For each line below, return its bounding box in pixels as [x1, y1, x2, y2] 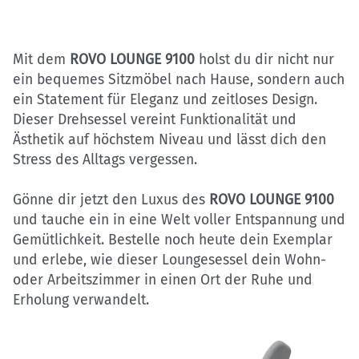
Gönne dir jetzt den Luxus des [13, 191, 209, 208]
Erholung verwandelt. [13, 291, 149, 309]
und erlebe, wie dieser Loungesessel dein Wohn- [13, 251, 326, 268]
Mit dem [13, 50, 70, 68]
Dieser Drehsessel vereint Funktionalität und [13, 111, 296, 128]
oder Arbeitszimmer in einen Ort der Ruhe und [13, 271, 313, 288]
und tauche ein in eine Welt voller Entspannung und [13, 211, 345, 228]
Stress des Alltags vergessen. [13, 151, 197, 168]
